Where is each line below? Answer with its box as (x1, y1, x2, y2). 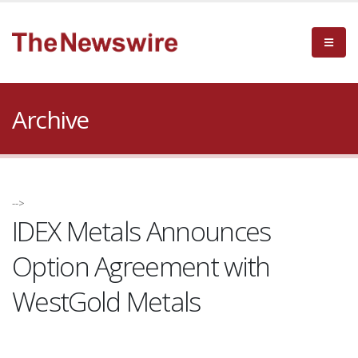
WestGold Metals (12, 283, 201, 320)
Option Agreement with (12, 248, 270, 284)
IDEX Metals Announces (12, 213, 271, 249)
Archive (12, 103, 89, 136)
